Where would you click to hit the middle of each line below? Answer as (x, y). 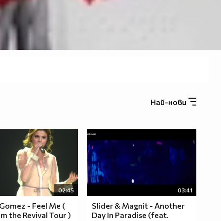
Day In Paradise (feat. (130, 215)
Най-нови (169, 102)
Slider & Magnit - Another (138, 206)
